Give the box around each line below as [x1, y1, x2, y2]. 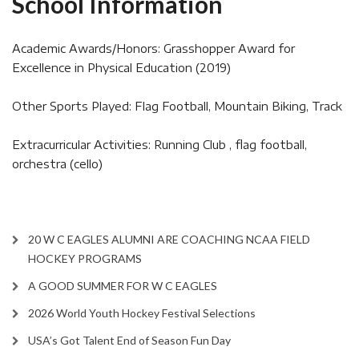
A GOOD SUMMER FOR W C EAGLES [28, 279, 217, 292]
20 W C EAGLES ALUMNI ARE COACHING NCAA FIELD [28, 232, 310, 246]
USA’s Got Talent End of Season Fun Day [28, 333, 231, 347]
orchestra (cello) [12, 157, 103, 171]
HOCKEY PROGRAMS [28, 252, 142, 265]
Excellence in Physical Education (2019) [12, 61, 231, 75]
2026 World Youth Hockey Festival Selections [28, 306, 256, 320]
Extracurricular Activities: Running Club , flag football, [12, 138, 307, 151]
